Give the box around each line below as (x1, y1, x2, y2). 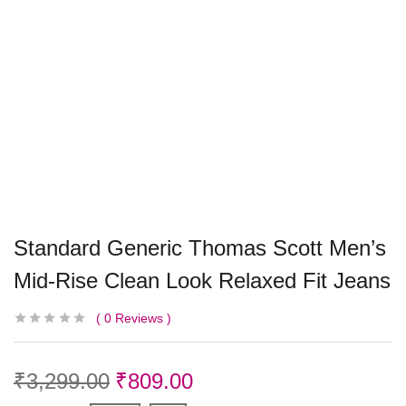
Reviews (111, 311, 163, 326)
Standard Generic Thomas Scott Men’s (14, 236, 386, 261)
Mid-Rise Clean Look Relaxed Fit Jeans (14, 268, 391, 294)
